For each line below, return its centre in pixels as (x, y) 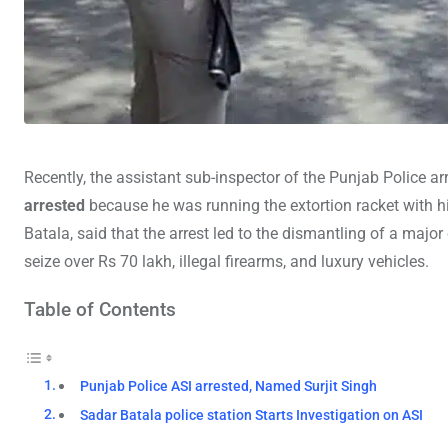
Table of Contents (100, 309)
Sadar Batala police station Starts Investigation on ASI (252, 415)
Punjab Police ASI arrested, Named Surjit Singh (229, 386)
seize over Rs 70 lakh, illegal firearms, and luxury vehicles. (226, 261)
